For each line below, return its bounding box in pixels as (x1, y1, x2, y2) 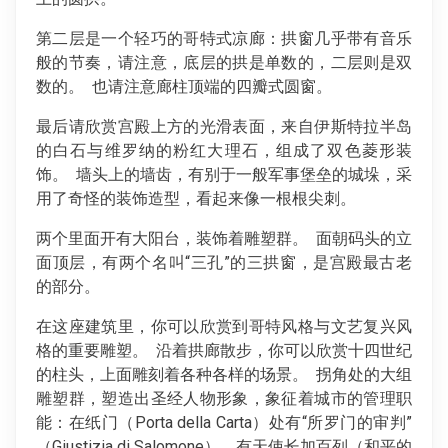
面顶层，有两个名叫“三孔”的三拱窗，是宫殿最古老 (36, 252, 412, 272)
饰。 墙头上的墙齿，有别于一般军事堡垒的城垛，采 (36, 164, 412, 184)
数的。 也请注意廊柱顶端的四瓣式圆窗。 (36, 76, 336, 96)
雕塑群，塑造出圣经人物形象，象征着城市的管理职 (36, 388, 412, 408)
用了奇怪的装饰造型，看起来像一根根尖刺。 (36, 188, 356, 208)
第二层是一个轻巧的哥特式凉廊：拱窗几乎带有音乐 (36, 28, 412, 48)
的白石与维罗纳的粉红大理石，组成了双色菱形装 (36, 140, 412, 160)
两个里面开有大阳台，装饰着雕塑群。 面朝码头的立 (36, 228, 412, 248)
